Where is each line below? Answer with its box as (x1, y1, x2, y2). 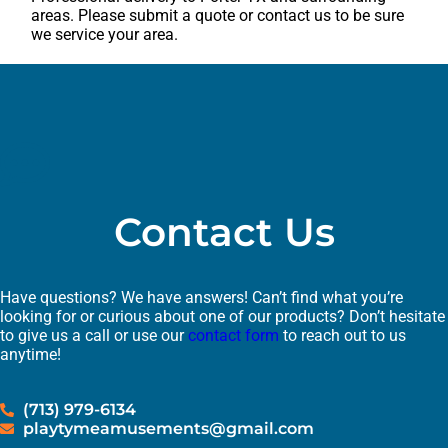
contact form (188, 326, 279, 346)
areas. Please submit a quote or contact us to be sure (31, 6, 405, 26)
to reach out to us (279, 326, 406, 346)
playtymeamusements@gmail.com (22, 419, 314, 439)
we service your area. (31, 25, 179, 45)
